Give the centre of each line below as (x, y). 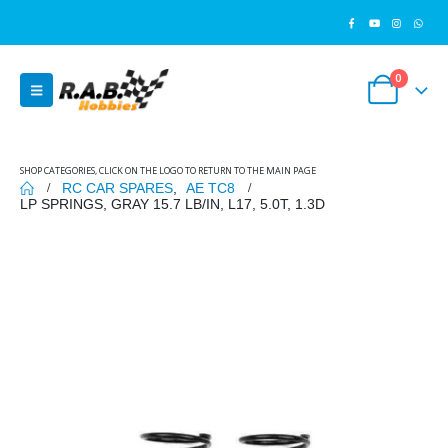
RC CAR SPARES (117, 188)
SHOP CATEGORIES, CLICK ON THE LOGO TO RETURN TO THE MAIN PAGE (168, 170)
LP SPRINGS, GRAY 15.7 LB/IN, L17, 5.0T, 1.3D (172, 204)
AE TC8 (210, 188)
